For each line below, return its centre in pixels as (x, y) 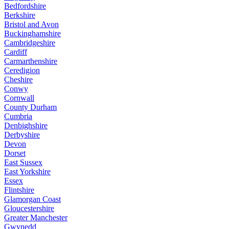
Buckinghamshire (32, 34)
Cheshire (18, 80)
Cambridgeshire (30, 43)
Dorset (15, 153)
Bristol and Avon (31, 25)
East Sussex (23, 163)
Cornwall (19, 98)
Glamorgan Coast (32, 199)
